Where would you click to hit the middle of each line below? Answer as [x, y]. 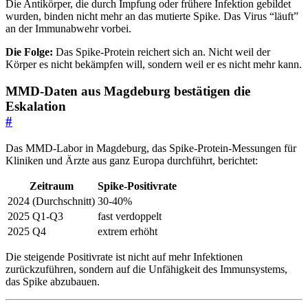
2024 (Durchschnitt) [51, 201]
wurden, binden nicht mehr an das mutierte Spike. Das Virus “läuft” [152, 16]
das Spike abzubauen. [53, 281]
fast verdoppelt [130, 216]
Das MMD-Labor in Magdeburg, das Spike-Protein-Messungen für [151, 148]
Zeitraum [51, 186]
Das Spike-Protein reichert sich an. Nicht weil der [162, 52]
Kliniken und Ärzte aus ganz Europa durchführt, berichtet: [132, 160]
